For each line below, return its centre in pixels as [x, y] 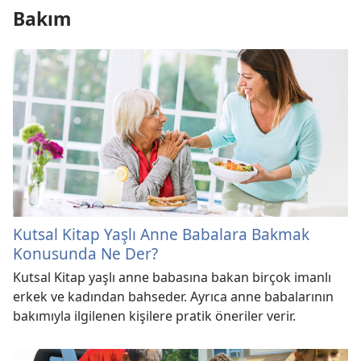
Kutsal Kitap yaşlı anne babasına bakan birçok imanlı [172, 278]
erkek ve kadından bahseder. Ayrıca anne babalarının [173, 297]
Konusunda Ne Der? [85, 254]
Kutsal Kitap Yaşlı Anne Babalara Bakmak [161, 234]
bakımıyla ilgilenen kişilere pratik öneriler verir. [154, 316]
